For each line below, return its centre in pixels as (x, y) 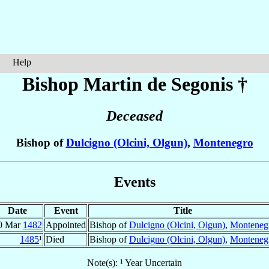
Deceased (134, 116)
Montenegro (223, 143)
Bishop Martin (84, 84)
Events (134, 182)
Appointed (66, 225)
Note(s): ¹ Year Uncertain (134, 262)
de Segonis (190, 84)
